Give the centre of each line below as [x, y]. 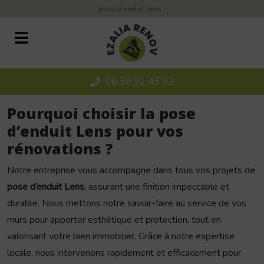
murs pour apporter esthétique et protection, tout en [114, 220]
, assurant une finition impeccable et [157, 187]
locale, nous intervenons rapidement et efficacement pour [124, 253]
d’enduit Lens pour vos [95, 131]
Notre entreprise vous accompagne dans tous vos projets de [131, 171]
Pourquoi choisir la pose [101, 113]
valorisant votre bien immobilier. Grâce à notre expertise [121, 237]
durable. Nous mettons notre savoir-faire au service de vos [127, 204]
